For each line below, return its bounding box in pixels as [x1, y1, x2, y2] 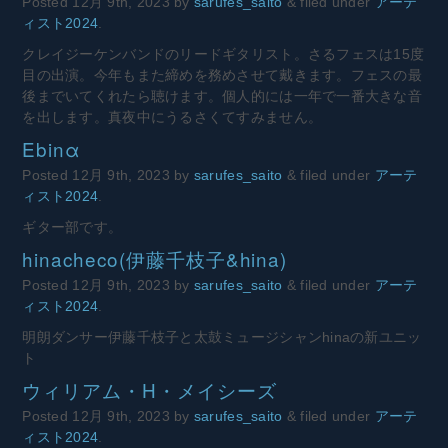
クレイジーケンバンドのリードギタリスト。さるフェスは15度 [22, 47, 425, 62]
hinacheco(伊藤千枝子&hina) [22, 245, 288, 272]
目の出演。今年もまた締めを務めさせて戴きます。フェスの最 [22, 68, 422, 83]
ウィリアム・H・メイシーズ [22, 376, 277, 403]
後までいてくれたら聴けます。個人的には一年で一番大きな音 [22, 89, 422, 104]
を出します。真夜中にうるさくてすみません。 [22, 110, 323, 125]
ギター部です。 [22, 220, 123, 235]
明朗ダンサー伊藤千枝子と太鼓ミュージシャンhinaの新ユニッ [22, 330, 422, 345]
